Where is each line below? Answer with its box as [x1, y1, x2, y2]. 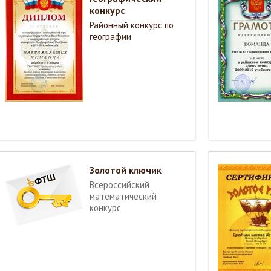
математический [90, 191, 157, 202]
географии [90, 31, 131, 42]
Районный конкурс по [90, 19, 174, 31]
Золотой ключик [90, 164, 162, 176]
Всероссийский [90, 179, 149, 191]
